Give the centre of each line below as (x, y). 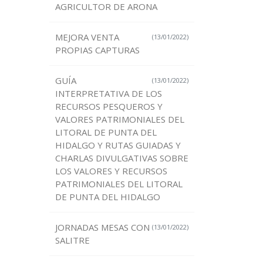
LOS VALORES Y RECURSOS (111, 171)
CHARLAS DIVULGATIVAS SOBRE (122, 158)
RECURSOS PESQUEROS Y (109, 107)
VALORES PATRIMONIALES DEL (119, 119)
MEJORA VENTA (87, 37)
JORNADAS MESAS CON (102, 227)
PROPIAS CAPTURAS (97, 50)
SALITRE (72, 240)
